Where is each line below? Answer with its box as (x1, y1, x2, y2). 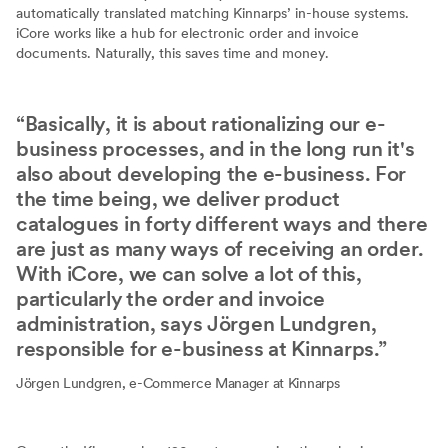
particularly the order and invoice (16, 285, 326, 311)
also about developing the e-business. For (16, 160, 407, 186)
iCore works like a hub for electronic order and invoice (16, 23, 359, 42)
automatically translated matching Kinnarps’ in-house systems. (16, 3, 409, 22)
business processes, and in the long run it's (16, 135, 415, 161)
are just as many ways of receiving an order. (16, 235, 424, 261)
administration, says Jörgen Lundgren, (16, 310, 377, 336)
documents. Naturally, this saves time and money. (16, 43, 329, 62)
